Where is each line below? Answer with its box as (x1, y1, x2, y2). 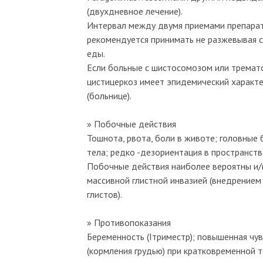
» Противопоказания (87, 216, 171, 228)
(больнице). (87, 89, 131, 102)
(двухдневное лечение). (87, 5, 183, 17)
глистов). (87, 188, 122, 200)
